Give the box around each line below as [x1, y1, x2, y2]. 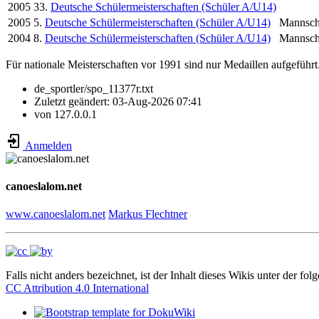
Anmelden [23, 139, 72, 152]
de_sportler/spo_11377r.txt [34, 82, 153, 95]
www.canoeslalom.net [6, 208, 105, 221]
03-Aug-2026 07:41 [113, 95, 202, 108]
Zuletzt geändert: [34, 95, 113, 108]
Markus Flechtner [108, 208, 187, 221]
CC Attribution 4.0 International [6, 282, 149, 295]
